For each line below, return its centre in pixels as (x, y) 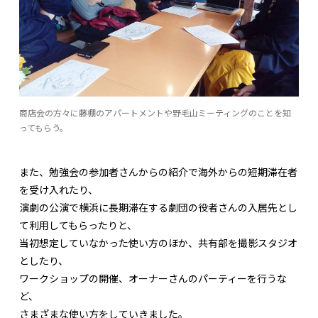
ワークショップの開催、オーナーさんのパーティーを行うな (153, 279)
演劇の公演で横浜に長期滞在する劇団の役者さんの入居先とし (158, 208)
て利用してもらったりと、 (78, 225)
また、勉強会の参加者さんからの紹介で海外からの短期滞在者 (158, 172)
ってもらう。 (44, 128)
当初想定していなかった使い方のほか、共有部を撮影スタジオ (158, 243)
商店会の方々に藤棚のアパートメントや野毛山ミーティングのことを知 (155, 113)
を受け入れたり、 (59, 190)
